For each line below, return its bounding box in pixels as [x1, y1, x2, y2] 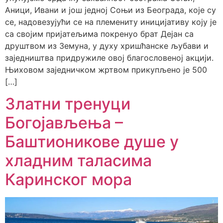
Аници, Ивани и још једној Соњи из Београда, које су [5, 4, 216, 15]
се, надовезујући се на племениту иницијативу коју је [5, 16, 217, 27]
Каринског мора [5, 169, 132, 189]
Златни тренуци [5, 94, 130, 113]
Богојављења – [5, 112, 123, 132]
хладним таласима [5, 150, 152, 170]
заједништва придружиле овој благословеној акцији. [5, 52, 214, 63]
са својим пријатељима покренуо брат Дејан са [5, 28, 194, 39]
